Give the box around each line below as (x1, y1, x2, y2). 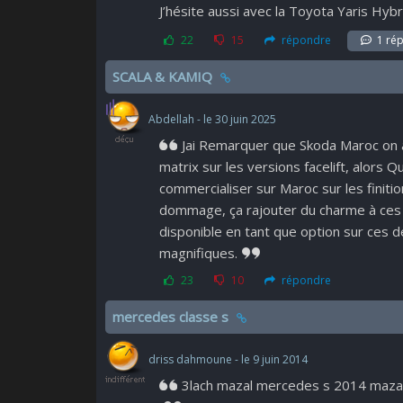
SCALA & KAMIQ (112, 67, 216, 85)
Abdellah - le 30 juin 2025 (146, 112, 276, 128)
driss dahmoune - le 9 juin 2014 (146, 352, 308, 368)
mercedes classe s (112, 308, 232, 326)
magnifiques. (159, 244, 237, 262)
